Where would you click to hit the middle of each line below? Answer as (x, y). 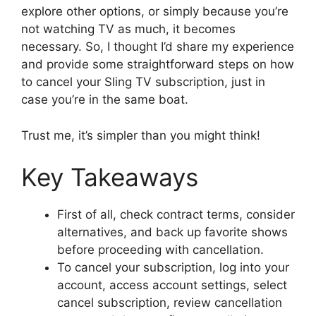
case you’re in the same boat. (105, 100)
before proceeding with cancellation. (160, 250)
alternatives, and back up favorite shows (172, 232)
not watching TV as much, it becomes (128, 29)
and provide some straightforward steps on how (158, 65)
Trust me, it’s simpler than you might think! (141, 135)
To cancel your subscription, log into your (173, 268)
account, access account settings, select (172, 285)
